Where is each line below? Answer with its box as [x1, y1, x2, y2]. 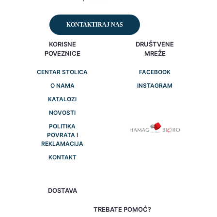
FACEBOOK [139, 68, 170, 76]
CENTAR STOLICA [37, 68, 88, 76]
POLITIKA [49, 123, 76, 130]
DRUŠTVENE [136, 40, 174, 48]
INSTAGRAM [137, 82, 172, 90]
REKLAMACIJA [41, 140, 83, 148]
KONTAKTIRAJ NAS [66, 21, 123, 29]
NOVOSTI [49, 109, 76, 117]
